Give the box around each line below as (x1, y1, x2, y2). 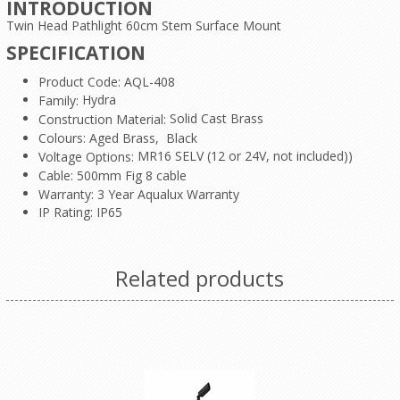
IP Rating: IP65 (37, 204, 122, 221)
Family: (37, 92, 82, 110)
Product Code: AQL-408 (37, 73, 175, 91)
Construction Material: (37, 111, 170, 129)
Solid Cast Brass (169, 110, 263, 128)
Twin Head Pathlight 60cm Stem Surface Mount (5, 16, 281, 34)
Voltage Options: (37, 147, 137, 165)
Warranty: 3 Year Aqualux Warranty (37, 186, 239, 204)
